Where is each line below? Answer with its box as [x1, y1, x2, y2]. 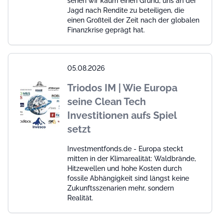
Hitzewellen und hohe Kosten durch [67, 165, 182, 172]
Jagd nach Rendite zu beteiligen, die [67, 6, 184, 14]
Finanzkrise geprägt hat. [67, 26, 145, 34]
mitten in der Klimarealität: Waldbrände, [67, 155, 196, 163]
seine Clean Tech [67, 96, 146, 108]
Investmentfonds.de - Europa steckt [67, 145, 183, 153]
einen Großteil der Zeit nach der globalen [67, 16, 199, 24]
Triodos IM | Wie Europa [67, 82, 177, 94]
